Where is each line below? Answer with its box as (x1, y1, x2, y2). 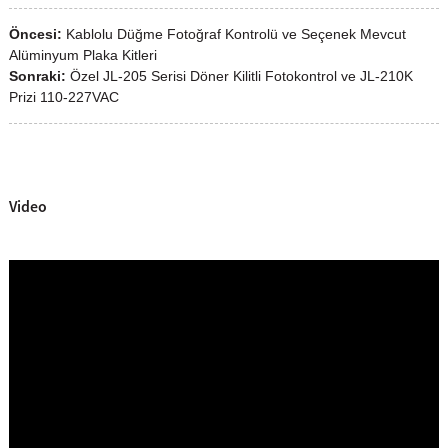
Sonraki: (8, 67, 66, 84)
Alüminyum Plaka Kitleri (8, 46, 157, 63)
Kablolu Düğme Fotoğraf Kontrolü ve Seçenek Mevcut (65, 25, 406, 42)
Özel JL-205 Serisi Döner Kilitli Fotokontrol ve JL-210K (69, 67, 413, 84)
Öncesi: (8, 25, 62, 42)
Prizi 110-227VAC (8, 88, 119, 105)
